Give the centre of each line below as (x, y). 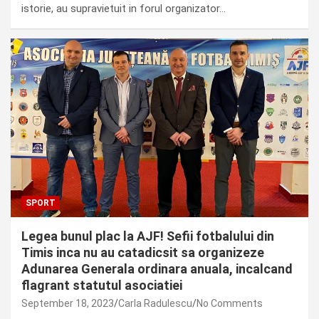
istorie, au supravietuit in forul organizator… (124, 9)
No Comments (230, 303)
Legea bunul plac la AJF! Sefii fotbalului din (148, 236)
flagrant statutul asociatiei (102, 285)
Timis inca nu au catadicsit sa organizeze (143, 252)
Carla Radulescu (155, 303)
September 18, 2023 (68, 303)
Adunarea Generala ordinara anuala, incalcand (157, 268)
